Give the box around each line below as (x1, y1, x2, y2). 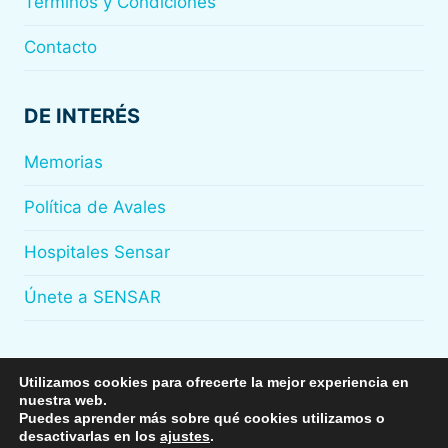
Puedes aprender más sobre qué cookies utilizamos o (19, 410, 385, 426)
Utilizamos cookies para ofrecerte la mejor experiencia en (19, 374, 409, 390)
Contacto (24, 37, 97, 58)
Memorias (24, 152, 103, 173)
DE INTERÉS (24, 104, 140, 128)
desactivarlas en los (19, 428, 160, 444)
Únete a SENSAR (24, 287, 161, 308)
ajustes (160, 428, 210, 444)
